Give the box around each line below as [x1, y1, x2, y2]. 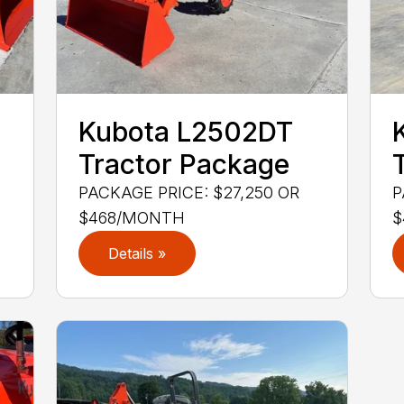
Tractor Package [78, 148, 290, 181]
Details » [108, 244, 167, 263]
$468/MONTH [78, 208, 186, 228]
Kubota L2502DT [78, 115, 294, 149]
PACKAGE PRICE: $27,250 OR [78, 183, 300, 203]
